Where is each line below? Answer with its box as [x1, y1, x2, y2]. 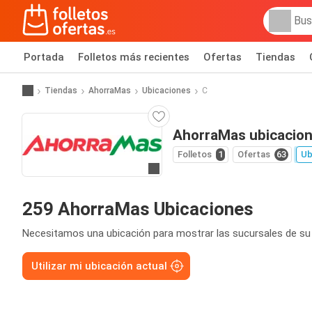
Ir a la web [153, 163, 200, 176]
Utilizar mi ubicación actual [31, 260, 167, 272]
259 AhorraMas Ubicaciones [22, 198, 253, 219]
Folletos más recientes [78, 51, 189, 63]
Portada [24, 51, 64, 63]
